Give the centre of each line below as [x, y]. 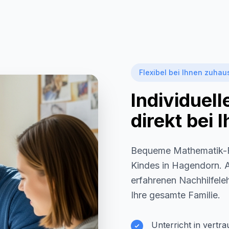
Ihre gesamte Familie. [176, 195]
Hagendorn [196, 165]
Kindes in [151, 165]
